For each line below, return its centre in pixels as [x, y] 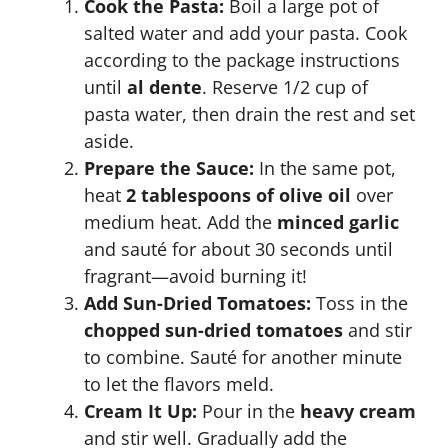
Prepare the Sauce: [169, 168]
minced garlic [338, 222]
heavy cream [358, 411]
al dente [164, 87]
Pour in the [248, 411]
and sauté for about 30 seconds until [238, 249]
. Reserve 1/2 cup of [285, 87]
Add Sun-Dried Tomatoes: [197, 303]
